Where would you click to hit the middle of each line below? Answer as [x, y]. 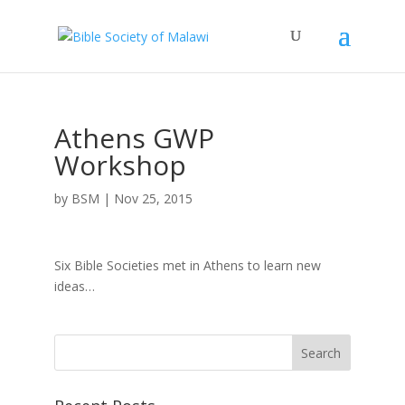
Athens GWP [134, 138]
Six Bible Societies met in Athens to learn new [187, 265]
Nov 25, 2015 [153, 198]
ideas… [74, 286]
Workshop [120, 165]
